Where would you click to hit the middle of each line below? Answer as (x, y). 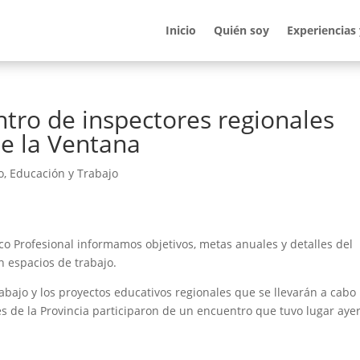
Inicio (180, 30)
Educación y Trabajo (64, 173)
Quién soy (241, 30)
